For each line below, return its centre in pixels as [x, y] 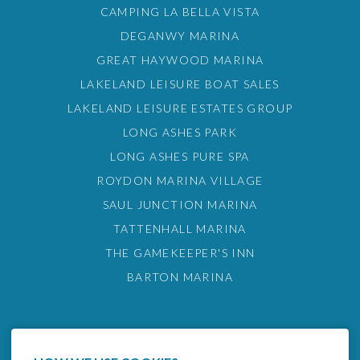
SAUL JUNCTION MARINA [180, 205]
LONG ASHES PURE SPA [180, 157]
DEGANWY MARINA [180, 36]
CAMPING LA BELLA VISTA [180, 12]
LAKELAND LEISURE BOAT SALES [180, 84]
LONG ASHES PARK [180, 133]
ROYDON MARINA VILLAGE [180, 181]
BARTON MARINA [180, 277]
